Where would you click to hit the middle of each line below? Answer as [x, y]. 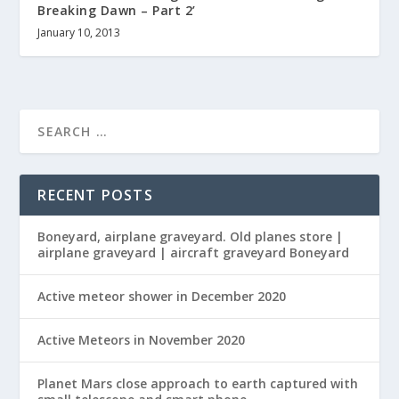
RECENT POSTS [95, 195]
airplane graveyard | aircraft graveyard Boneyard [194, 252]
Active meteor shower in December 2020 [162, 296]
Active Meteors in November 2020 [142, 339]
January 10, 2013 [79, 32]
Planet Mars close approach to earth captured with [198, 383]
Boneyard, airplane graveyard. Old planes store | [191, 236]
